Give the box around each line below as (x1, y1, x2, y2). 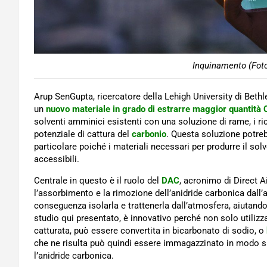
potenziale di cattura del (34, 129, 132, 140)
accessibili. (34, 154, 79, 165)
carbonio (132, 129, 166, 140)
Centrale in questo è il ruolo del (34, 175, 162, 187)
